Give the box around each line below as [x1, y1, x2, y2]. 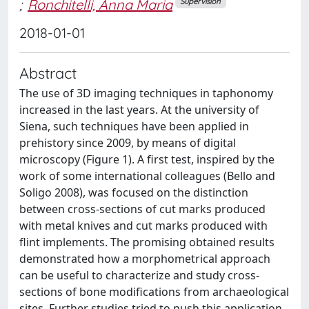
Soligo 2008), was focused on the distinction [19, 184, 248, 200]
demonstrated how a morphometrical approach [19, 250, 270, 266]
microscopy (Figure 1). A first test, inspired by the [19, 151, 275, 167]
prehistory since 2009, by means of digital [19, 134, 236, 150]
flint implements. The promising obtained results [19, 234, 275, 250]
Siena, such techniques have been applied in [19, 118, 249, 134]
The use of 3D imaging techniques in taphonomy [19, 85, 273, 101]
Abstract [19, 63, 77, 82]
